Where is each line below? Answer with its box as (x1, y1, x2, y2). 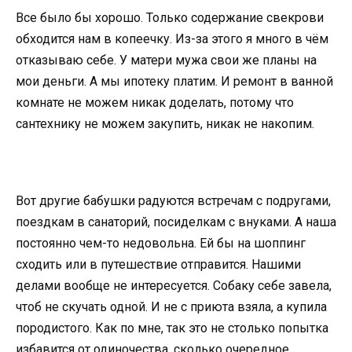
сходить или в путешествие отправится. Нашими (16, 256, 301, 272)
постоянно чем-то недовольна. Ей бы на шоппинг (16, 235, 306, 251)
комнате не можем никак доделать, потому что (16, 95, 294, 111)
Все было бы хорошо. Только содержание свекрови (16, 10, 324, 26)
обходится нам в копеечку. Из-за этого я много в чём (16, 31, 328, 47)
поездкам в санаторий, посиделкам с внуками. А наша (16, 214, 336, 229)
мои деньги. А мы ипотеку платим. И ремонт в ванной (16, 74, 333, 90)
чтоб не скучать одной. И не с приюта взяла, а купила (16, 299, 327, 314)
